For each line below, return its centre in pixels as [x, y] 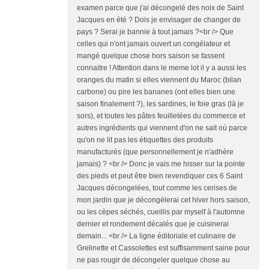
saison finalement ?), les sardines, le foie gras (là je [160, 104]
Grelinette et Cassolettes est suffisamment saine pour [163, 248]
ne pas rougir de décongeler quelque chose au [153, 260]
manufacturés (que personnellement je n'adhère [155, 152]
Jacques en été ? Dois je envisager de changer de [159, 20]
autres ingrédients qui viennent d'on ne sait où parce [162, 128]
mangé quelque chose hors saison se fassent [151, 56]
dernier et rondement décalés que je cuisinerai [153, 224]
